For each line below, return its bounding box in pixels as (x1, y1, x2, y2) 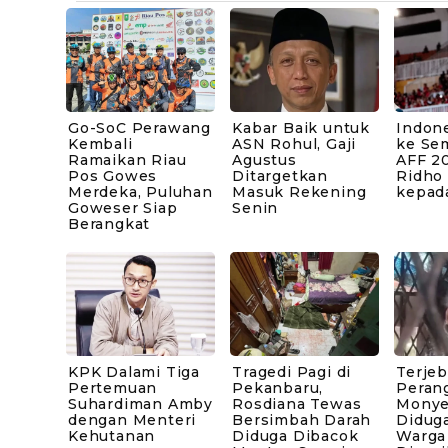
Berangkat (68, 214, 151, 233)
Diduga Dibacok (232, 427, 359, 446)
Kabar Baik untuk (232, 118, 370, 137)
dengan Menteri (68, 411, 197, 430)
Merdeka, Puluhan (68, 182, 213, 201)
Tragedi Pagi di (232, 363, 352, 382)
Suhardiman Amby (68, 395, 214, 414)
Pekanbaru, (232, 379, 324, 398)
